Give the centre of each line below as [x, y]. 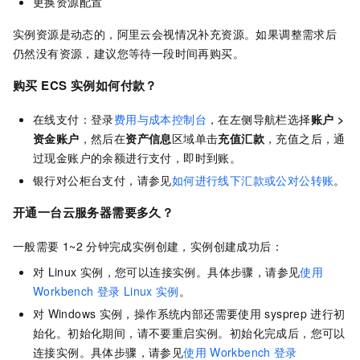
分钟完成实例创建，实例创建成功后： [184, 246]
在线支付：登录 [74, 119]
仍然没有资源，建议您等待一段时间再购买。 [129, 53]
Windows [72, 314]
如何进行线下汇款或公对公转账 [253, 180]
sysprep [286, 314]
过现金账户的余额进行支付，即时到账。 [137, 158]
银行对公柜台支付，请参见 [102, 180]
